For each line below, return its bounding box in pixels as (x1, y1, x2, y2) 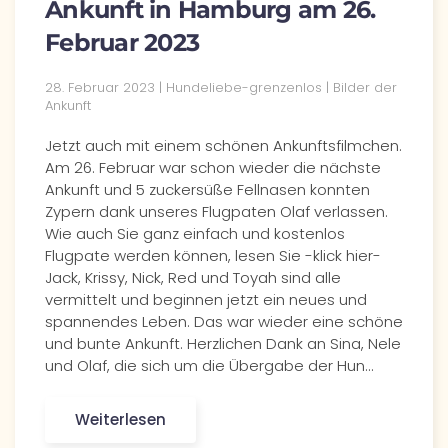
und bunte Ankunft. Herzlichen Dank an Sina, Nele (45, 333, 401, 354)
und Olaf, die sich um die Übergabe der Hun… (45, 355, 373, 376)
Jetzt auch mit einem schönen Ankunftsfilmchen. (45, 135, 402, 156)
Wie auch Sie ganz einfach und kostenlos (45, 223, 345, 244)
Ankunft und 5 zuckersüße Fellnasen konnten (45, 179, 370, 200)
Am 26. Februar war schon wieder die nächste (45, 157, 381, 178)
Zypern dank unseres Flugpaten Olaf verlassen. (45, 201, 388, 222)
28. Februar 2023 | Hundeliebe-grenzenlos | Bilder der (45, 78, 397, 97)
